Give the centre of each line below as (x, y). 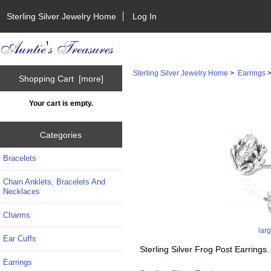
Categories (61, 135)
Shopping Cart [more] (61, 78)
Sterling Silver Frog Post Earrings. (204, 249)
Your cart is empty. (61, 103)
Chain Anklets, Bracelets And (54, 182)
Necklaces (21, 192)
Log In (145, 16)
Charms (17, 215)
